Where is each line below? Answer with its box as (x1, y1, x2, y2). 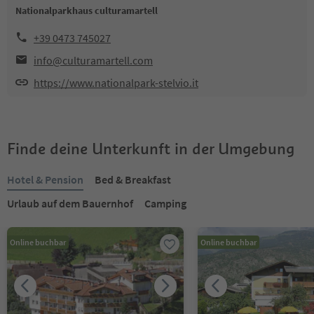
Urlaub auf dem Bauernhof (7, 196, 133, 210)
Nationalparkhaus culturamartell (15, 4, 158, 17)
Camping (144, 196, 186, 210)
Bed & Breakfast (95, 172, 171, 186)
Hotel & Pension (7, 172, 83, 186)
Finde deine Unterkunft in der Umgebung (7, 139, 294, 158)
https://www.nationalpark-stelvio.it (34, 76, 198, 90)
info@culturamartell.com (34, 53, 153, 67)
